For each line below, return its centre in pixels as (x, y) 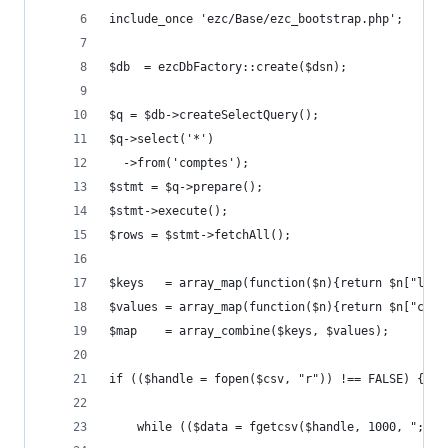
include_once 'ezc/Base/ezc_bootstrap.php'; (256, 19)
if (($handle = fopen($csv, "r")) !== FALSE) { (266, 379)
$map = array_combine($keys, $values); (249, 331)
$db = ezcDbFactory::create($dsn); (228, 67)
